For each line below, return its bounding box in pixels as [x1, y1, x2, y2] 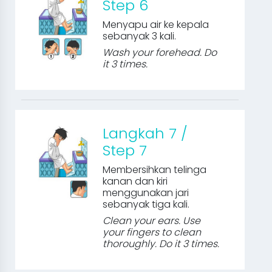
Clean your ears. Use [103, 214, 201, 228]
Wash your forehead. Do [103, 46, 217, 59]
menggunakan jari [103, 186, 189, 200]
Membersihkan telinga [103, 163, 207, 177]
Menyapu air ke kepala [103, 18, 209, 32]
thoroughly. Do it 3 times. [103, 237, 220, 251]
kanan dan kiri [103, 174, 168, 188]
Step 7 [103, 140, 148, 160]
